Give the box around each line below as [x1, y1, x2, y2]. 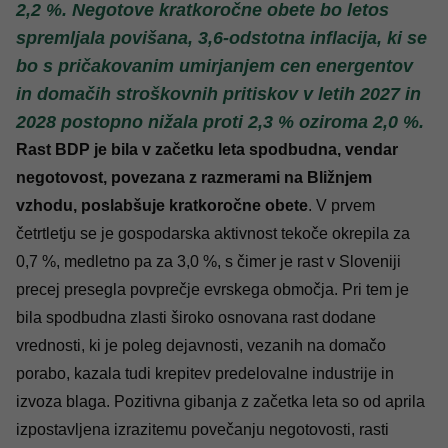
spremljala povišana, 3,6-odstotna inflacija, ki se [16, 28, 427, 48]
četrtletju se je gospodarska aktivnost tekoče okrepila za [16, 225, 410, 242]
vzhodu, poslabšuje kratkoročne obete [16, 197, 308, 214]
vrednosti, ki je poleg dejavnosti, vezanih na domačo [16, 337, 386, 354]
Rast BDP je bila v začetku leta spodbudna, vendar [16, 141, 398, 158]
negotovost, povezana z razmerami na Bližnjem [16, 169, 372, 186]
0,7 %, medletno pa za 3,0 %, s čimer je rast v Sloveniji [16, 253, 401, 270]
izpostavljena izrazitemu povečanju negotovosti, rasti [16, 421, 389, 438]
